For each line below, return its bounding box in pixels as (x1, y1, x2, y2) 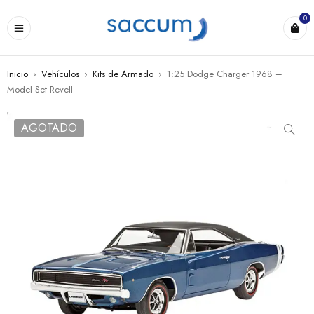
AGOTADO (21, 120, 77, 136)
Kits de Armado (93, 67, 153, 81)
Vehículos (41, 67, 79, 81)
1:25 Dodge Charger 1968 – (167, 67, 282, 81)
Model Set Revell (7, 83, 73, 96)
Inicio (7, 67, 28, 81)
